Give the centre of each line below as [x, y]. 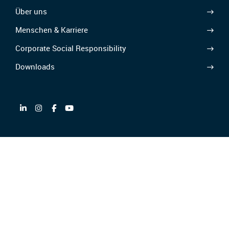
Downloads [35, 67]
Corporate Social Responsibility [71, 48]
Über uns [31, 12]
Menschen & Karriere [52, 30]
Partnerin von [43, 144]
